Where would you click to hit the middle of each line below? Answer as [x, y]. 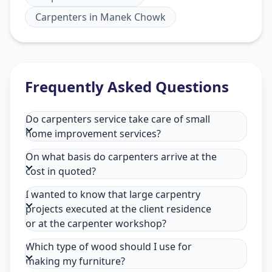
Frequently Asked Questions [127, 86]
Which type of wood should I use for [109, 246]
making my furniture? [75, 261]
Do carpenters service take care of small [118, 119]
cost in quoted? [61, 171]
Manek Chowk [133, 17]
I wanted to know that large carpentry [113, 194]
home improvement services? [93, 133]
